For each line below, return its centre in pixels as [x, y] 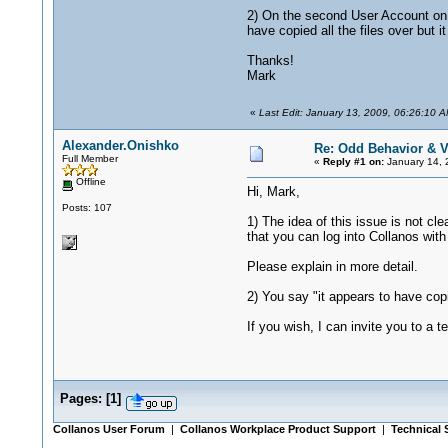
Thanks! [270, 60]
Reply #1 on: [353, 161]
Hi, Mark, [273, 191]
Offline [89, 181]
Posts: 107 [86, 207]
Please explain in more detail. [332, 266]
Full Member [89, 158]
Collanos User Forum [108, 429]
